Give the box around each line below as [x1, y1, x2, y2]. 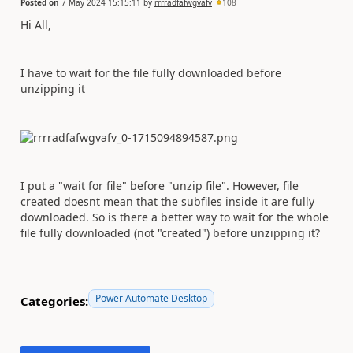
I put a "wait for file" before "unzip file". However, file [20, 177, 299, 193]
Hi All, [20, 17, 51, 32]
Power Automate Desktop [95, 291, 207, 305]
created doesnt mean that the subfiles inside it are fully [20, 193, 314, 209]
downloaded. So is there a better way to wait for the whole [20, 209, 329, 225]
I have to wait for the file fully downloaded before [20, 65, 281, 80]
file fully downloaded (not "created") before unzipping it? [20, 225, 320, 240]
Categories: [20, 293, 88, 310]
